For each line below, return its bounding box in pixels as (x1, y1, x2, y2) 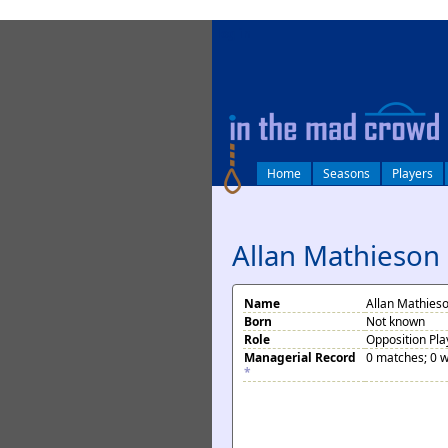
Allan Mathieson (232, 236, 440, 274)
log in (217, 25, 251, 42)
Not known (366, 313, 425, 330)
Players (392, 165, 433, 182)
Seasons (323, 165, 370, 182)
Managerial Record (244, 349, 356, 366)
